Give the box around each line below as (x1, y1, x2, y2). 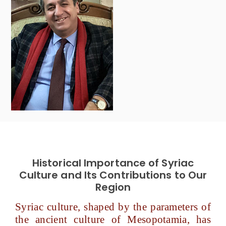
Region (95, 180, 131, 194)
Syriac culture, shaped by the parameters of (15, 201, 211, 213)
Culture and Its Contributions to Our (19, 168, 207, 182)
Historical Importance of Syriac (32, 156, 194, 170)
